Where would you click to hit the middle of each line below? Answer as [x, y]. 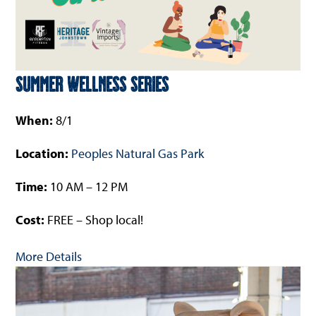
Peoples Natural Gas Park [138, 153]
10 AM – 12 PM [88, 186]
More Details [49, 256]
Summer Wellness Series [92, 83]
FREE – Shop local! [96, 219]
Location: [44, 153]
